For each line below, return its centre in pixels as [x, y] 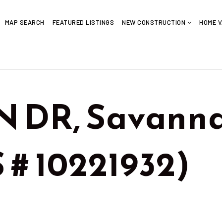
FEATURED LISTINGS [83, 22]
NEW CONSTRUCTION [155, 22]
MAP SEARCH [25, 22]
